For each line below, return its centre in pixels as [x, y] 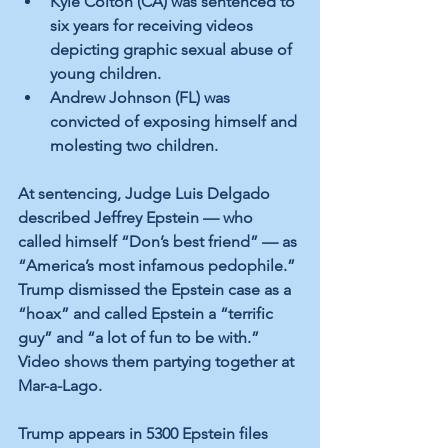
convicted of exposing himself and [175, 122]
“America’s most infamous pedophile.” [158, 266]
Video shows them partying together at [158, 362]
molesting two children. [134, 146]
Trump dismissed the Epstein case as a [156, 290]
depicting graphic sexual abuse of [173, 50]
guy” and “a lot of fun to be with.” [140, 338]
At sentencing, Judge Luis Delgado [146, 194]
